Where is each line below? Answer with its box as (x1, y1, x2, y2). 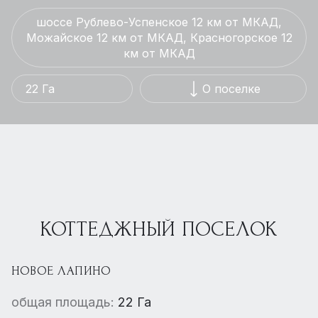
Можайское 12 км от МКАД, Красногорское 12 (26, 31, 292, 45)
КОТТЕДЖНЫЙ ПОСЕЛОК (40, 217, 278, 241)
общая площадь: (11, 295, 118, 309)
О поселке (202, 82, 261, 96)
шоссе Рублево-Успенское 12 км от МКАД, (36, 15, 282, 29)
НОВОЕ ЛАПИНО (11, 264, 111, 278)
